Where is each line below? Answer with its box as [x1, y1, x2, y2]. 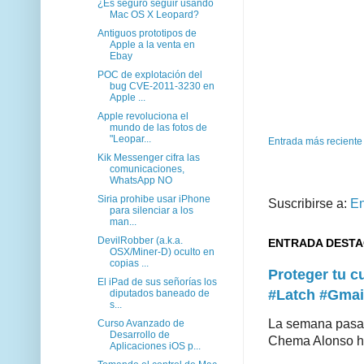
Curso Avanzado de [97, 317, 184, 329]
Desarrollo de [109, 328, 170, 340]
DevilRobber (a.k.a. [97, 234, 183, 246]
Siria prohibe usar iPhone [97, 193, 210, 205]
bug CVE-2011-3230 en [109, 80, 214, 92]
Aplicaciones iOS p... [109, 340, 201, 352]
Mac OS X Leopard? [109, 8, 199, 20]
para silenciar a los [109, 204, 193, 216]
